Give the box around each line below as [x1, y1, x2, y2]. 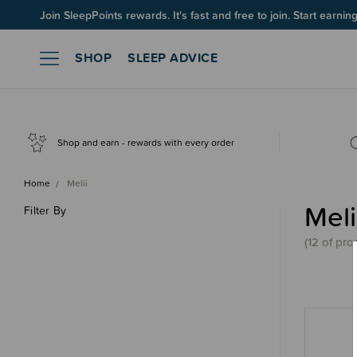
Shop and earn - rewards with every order [57, 135, 235, 150]
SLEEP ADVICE [127, 47, 218, 67]
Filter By [24, 202, 67, 219]
